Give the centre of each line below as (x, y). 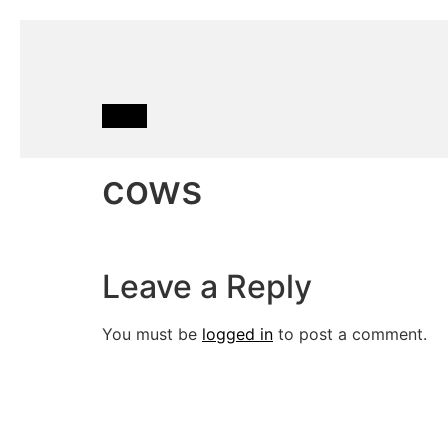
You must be (152, 334)
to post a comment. (350, 334)
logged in (237, 334)
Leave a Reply (207, 287)
